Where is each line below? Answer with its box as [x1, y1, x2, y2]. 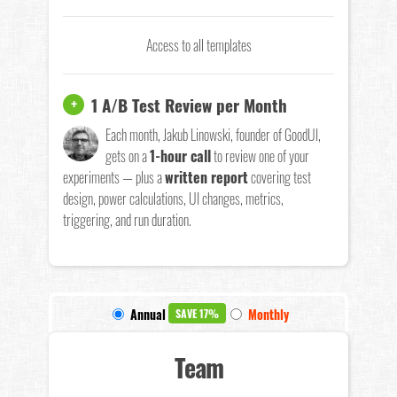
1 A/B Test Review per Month [91, 92, 287, 117]
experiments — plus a [63, 167, 165, 188]
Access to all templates [145, 35, 252, 56]
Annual [130, 305, 166, 323]
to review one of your [211, 145, 309, 167]
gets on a [105, 145, 150, 167]
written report [165, 167, 248, 188]
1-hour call [150, 145, 211, 167]
